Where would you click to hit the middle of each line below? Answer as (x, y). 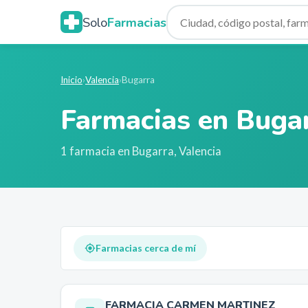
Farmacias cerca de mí (146, 248)
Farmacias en (148, 120)
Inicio (71, 80)
